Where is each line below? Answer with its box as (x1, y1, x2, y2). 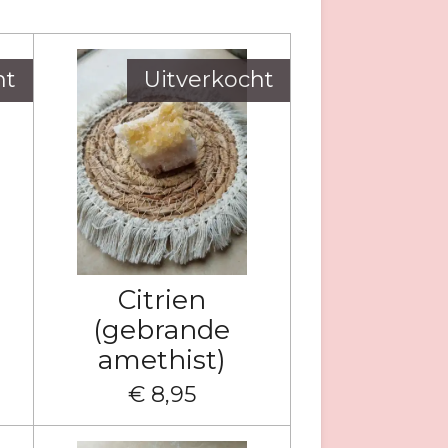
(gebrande (93, 313, 231, 347)
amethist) (97, 343, 226, 377)
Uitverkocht (143, 66, 274, 94)
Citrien (117, 283, 206, 317)
